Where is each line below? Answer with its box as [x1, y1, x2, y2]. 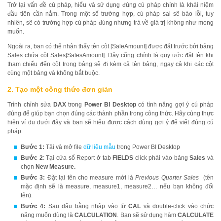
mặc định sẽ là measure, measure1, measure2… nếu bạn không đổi [21, 183, 214, 190]
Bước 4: [21, 203, 46, 210]
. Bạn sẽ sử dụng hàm [117, 212, 178, 219]
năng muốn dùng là [21, 212, 75, 219]
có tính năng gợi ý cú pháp [136, 101, 214, 108]
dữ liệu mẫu [83, 144, 115, 150]
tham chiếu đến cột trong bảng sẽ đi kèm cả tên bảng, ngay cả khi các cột [7, 61, 214, 68]
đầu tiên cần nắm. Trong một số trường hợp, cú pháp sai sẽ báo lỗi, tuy [7, 10, 214, 17]
